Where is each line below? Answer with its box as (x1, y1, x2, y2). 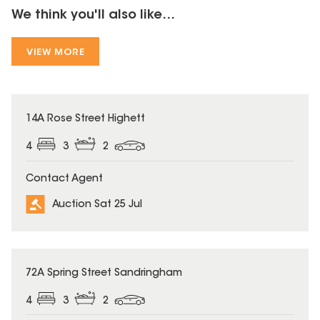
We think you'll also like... (11, 9, 175, 22)
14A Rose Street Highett (26, 114, 145, 124)
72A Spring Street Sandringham (26, 268, 182, 279)
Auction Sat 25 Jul (52, 199, 142, 210)
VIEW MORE (26, 47, 85, 57)
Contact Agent (26, 174, 103, 184)
